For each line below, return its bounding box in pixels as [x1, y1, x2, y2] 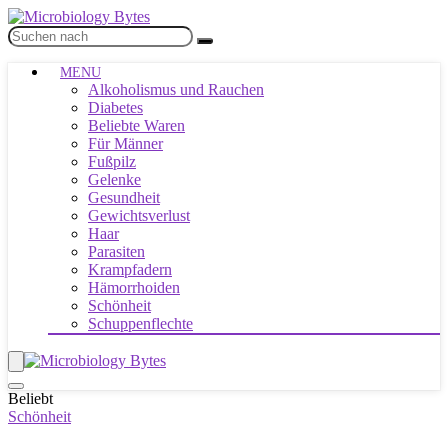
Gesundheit [88, 189, 160, 206]
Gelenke [88, 171, 141, 188]
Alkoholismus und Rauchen [88, 81, 264, 98]
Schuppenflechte [88, 315, 193, 332]
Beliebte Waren [88, 117, 185, 134]
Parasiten [88, 243, 145, 260]
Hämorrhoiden [88, 279, 180, 296]
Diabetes [88, 99, 143, 116]
